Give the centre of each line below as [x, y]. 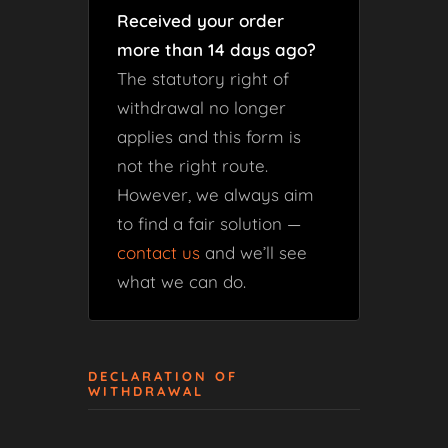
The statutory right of [203, 78]
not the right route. [192, 165]
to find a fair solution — [209, 223]
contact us [158, 252]
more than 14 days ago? [216, 49]
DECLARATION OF [163, 376]
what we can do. [181, 281]
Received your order [200, 20]
